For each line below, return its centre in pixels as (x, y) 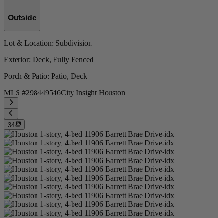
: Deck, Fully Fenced (61, 60)
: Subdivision (72, 43)
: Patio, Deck (67, 76)
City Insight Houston (93, 93)
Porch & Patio (26, 76)
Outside (22, 18)
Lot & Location (28, 43)
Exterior (16, 60)
